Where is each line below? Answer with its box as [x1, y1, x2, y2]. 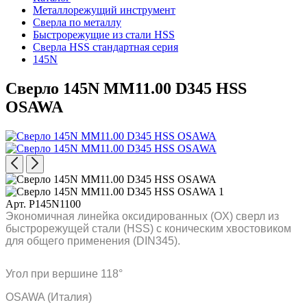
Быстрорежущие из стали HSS [33, 29, 175, 40]
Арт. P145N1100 [5, 197, 81, 210]
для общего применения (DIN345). [5, 234, 180, 247]
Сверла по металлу [33, 16, 121, 28]
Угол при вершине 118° [5, 267, 123, 280]
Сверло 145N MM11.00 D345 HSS [5, 79, 247, 97]
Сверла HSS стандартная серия [33, 41, 178, 53]
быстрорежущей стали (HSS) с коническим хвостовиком [5, 222, 291, 234]
